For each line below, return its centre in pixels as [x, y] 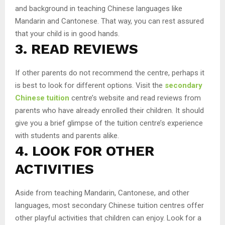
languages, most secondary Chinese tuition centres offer [109, 205]
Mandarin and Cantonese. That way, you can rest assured [109, 21]
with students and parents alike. [67, 135]
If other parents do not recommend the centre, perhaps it [110, 73]
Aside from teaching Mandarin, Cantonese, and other [102, 193]
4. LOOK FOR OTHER [85, 151]
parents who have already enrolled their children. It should [109, 110]
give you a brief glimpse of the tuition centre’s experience [109, 123]
